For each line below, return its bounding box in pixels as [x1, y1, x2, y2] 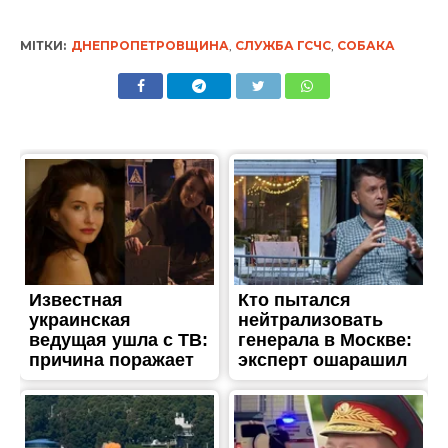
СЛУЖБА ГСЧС [234, 37, 331, 53]
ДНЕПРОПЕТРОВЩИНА [70, 37, 229, 53]
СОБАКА [336, 37, 395, 53]
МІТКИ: [19, 37, 66, 53]
